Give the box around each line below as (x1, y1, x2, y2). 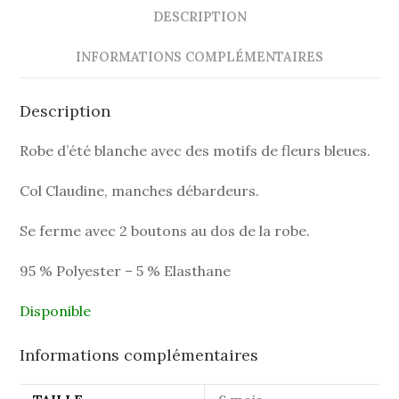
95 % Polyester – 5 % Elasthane (20, 262, 232, 281)
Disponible (20, 302, 92, 321)
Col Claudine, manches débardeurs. (20, 182, 260, 200)
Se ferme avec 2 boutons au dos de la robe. (20, 222, 311, 240)
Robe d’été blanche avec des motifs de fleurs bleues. (20, 142, 371, 160)
